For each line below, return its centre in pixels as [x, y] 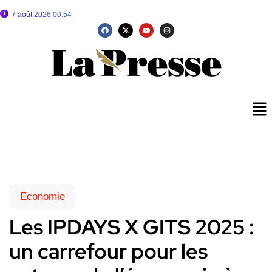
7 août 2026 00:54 [42, 15]
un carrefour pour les [108, 251]
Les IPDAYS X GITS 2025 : [132, 227]
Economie [42, 197]
